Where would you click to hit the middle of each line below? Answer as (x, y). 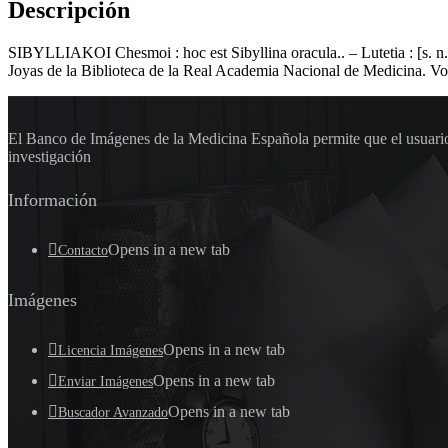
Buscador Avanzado (113, 412)
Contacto (83, 250)
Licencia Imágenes (110, 350)
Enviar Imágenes (105, 381)
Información (52, 200)
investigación (49, 157)
